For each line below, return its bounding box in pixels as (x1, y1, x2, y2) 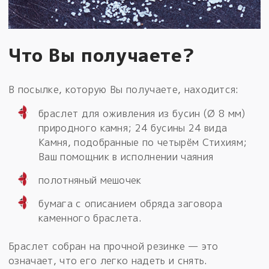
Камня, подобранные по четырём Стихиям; (38, 135, 247, 149)
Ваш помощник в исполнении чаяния (38, 150, 214, 163)
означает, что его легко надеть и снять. (8, 253, 208, 267)
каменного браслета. (38, 211, 142, 225)
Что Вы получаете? (8, 42, 195, 68)
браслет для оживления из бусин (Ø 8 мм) (38, 106, 246, 120)
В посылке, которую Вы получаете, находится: (8, 82, 239, 96)
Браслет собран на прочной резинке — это (8, 239, 219, 253)
